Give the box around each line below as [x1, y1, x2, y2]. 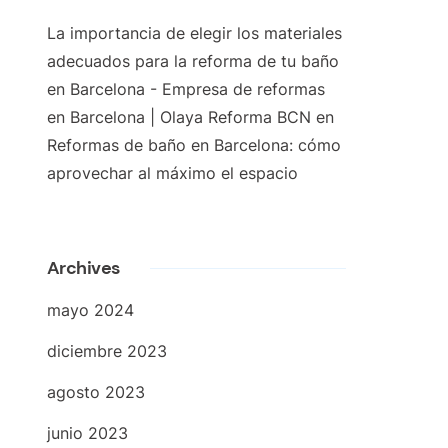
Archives [46, 256, 120, 280]
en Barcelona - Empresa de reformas [46, 80, 325, 99]
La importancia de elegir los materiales [46, 24, 342, 43]
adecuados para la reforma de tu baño [46, 52, 339, 71]
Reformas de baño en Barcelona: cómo [46, 136, 341, 155]
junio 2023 [46, 424, 128, 443]
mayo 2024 [46, 301, 134, 320]
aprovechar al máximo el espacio [46, 164, 298, 183]
